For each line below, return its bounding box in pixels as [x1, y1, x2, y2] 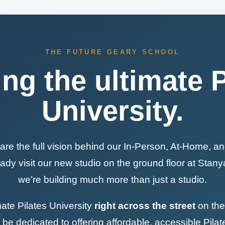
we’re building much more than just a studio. [18, 174, 207, 185]
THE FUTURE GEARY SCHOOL [45, 48, 180, 56]
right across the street [94, 200, 195, 211]
